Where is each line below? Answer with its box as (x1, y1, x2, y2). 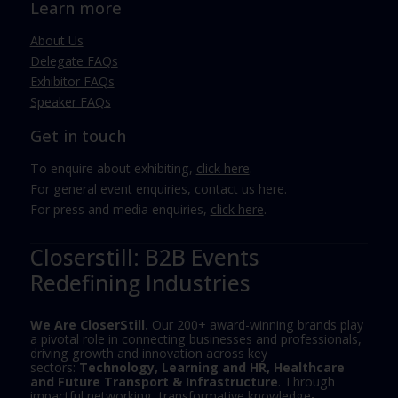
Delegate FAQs (29, 52, 118, 69)
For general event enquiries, (29, 180, 195, 198)
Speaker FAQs (29, 93, 111, 110)
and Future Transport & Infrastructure (29, 372, 278, 390)
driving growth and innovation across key (29, 344, 267, 362)
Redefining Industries (29, 268, 251, 298)
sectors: (29, 358, 79, 376)
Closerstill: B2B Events (29, 243, 259, 273)
